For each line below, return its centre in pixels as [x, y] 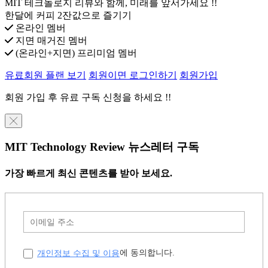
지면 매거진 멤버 [50, 40]
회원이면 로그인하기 [133, 75]
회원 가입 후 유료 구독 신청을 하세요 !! [88, 97]
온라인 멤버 [39, 28]
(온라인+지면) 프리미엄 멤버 [75, 53]
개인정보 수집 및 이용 [78, 253]
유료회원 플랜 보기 [45, 75]
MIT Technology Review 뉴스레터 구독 [102, 147]
